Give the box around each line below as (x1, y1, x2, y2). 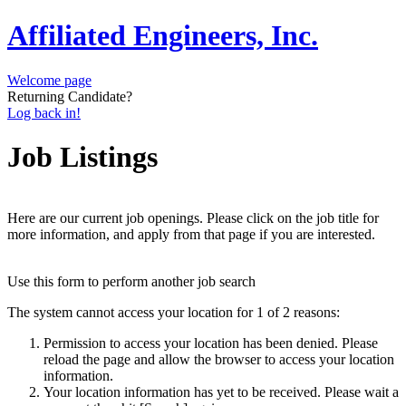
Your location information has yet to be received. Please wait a (43, 383, 399, 400)
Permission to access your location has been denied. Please (43, 334, 378, 351)
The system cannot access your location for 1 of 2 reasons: (7, 304, 340, 320)
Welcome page (7, 72, 92, 88)
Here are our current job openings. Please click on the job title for (7, 209, 379, 226)
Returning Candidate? (7, 88, 132, 104)
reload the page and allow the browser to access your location (43, 351, 394, 367)
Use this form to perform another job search (7, 273, 256, 289)
